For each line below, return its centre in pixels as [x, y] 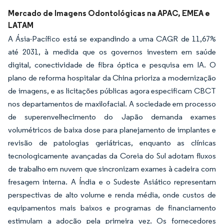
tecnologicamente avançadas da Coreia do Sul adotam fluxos [112, 156]
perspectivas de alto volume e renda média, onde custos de [112, 195]
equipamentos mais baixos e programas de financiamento [112, 208]
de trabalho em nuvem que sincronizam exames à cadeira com [112, 169]
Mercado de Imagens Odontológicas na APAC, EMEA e [109, 13]
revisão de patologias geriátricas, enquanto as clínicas [112, 143]
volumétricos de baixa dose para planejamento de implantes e [112, 130]
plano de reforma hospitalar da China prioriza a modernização [112, 78]
